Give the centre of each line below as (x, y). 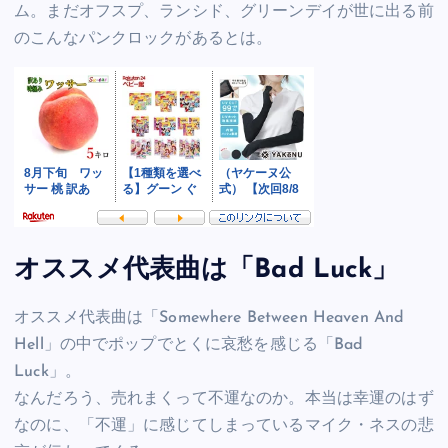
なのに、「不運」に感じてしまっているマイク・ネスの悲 (224, 425)
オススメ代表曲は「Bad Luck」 (206, 271)
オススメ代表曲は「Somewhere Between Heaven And (209, 317)
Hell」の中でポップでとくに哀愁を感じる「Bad (189, 344)
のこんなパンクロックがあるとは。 (143, 38)
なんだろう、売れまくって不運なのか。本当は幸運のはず (224, 398)
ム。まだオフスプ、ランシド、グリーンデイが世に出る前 (224, 11)
